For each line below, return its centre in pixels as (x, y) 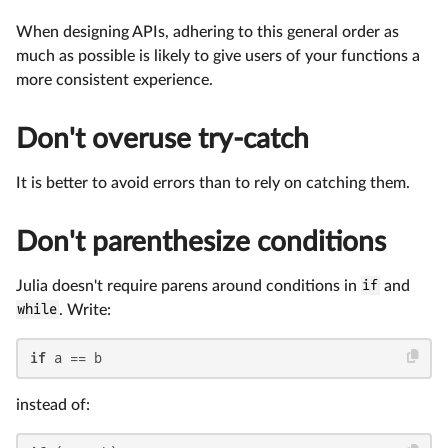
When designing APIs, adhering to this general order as (207, 31)
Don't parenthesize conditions (201, 241)
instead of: (53, 404)
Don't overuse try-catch (162, 138)
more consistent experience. (114, 79)
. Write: (84, 309)
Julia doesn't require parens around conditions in (188, 285)
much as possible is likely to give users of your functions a (218, 55)
